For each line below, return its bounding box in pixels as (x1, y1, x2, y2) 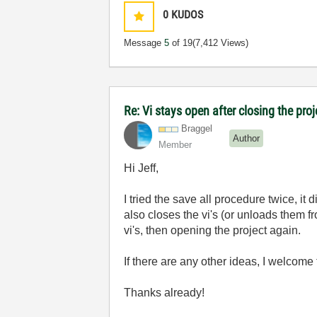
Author (233, 132, 260, 144)
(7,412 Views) (192, 38, 249, 48)
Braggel (181, 123, 213, 134)
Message (124, 38, 165, 48)
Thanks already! (124, 287, 205, 299)
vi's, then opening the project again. (124, 224, 301, 236)
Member (158, 139, 192, 150)
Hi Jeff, (124, 162, 159, 174)
